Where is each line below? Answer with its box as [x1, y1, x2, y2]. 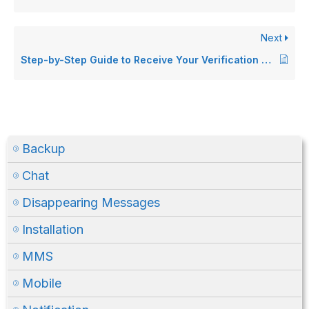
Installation [22, 222, 83, 237]
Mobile [22, 276, 61, 291]
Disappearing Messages [22, 195, 160, 210]
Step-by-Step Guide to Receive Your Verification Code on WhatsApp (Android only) [261, 54, 271, 66]
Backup [22, 141, 66, 157]
